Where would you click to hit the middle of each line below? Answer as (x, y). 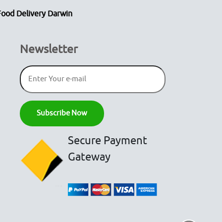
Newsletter (49, 49)
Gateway (89, 157)
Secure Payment (108, 140)
